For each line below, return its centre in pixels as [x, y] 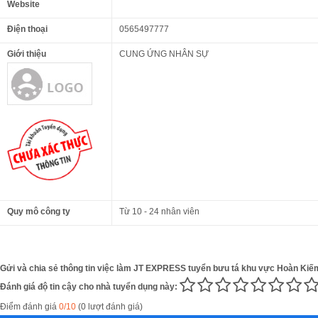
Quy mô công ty [39, 211]
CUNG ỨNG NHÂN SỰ [164, 54]
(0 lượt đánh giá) [109, 306]
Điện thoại [27, 29]
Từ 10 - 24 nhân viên [159, 211]
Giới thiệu [27, 54]
